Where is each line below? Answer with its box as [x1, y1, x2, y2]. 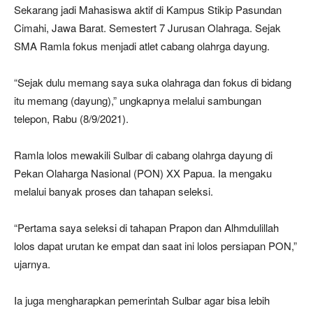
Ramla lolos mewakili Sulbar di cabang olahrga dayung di [14, 147, 272, 162]
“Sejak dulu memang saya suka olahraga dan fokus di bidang [14, 74, 291, 89]
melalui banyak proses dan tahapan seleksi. [14, 183, 213, 198]
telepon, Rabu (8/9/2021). [14, 110, 129, 126]
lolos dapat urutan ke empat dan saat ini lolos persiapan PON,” [14, 238, 297, 253]
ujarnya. [14, 256, 50, 271]
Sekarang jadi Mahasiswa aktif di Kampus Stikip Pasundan [14, 1, 282, 17]
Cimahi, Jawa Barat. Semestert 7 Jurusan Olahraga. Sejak [14, 20, 281, 35]
